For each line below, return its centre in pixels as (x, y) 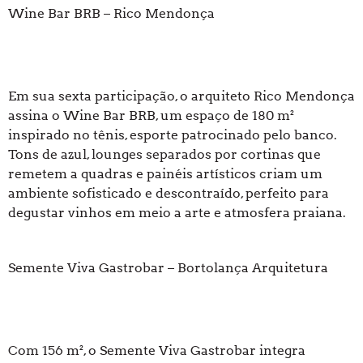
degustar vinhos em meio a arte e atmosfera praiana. (177, 213)
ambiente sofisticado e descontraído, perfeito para (169, 194)
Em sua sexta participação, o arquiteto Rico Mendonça (181, 96)
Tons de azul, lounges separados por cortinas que (164, 155)
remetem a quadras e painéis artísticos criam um (165, 174)
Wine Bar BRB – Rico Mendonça (111, 14)
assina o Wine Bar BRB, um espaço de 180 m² (151, 116)
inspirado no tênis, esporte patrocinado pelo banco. (173, 135)
